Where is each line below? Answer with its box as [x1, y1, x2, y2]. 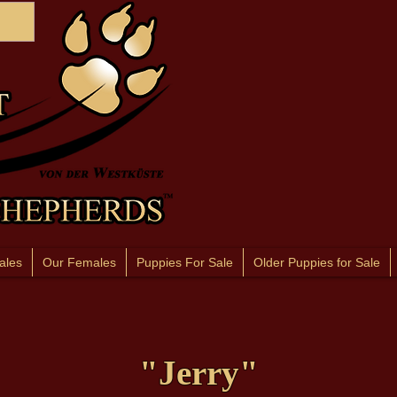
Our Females [43, 255, 116, 269]
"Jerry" [138, 354, 259, 392]
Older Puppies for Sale [253, 255, 380, 269]
